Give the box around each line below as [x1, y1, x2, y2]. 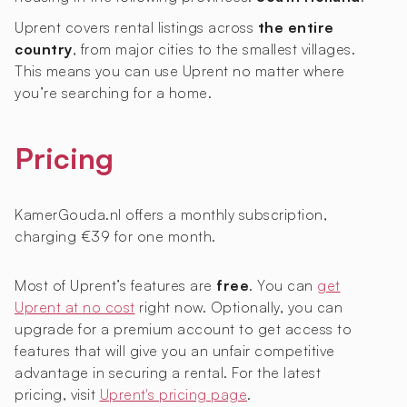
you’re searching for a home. [15, 84, 212, 103]
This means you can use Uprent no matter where [15, 62, 345, 81]
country [15, 40, 73, 59]
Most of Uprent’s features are [15, 276, 216, 295]
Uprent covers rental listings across [15, 18, 258, 37]
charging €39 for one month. [15, 227, 216, 246]
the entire [257, 18, 334, 37]
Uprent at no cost [15, 298, 135, 317]
